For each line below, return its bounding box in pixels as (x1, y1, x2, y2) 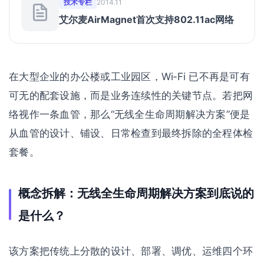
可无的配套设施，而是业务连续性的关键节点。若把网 (9, 90, 253, 101)
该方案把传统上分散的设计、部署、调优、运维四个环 (9, 245, 253, 257)
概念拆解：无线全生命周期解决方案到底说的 (18, 186, 254, 200)
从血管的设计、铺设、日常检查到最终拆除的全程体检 (9, 127, 253, 139)
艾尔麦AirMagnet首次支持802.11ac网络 (59, 13, 234, 25)
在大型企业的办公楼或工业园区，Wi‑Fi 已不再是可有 (9, 71, 250, 82)
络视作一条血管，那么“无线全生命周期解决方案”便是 (9, 108, 250, 120)
